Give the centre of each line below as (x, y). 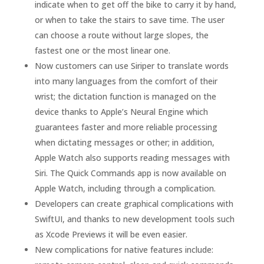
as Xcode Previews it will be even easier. (111, 234)
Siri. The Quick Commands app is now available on (130, 173)
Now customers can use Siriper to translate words (131, 66)
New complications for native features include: (124, 250)
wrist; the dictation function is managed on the (125, 96)
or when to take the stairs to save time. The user (129, 20)
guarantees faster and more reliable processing (126, 127)
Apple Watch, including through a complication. (125, 188)
